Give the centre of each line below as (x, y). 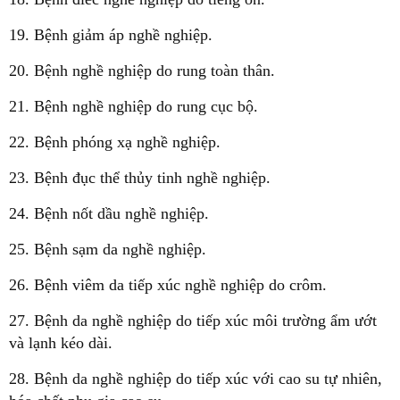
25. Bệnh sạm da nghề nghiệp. (108, 249)
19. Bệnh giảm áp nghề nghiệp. (111, 34)
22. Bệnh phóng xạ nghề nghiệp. (115, 142)
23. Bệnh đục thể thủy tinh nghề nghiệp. (140, 177)
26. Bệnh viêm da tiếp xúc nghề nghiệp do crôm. (168, 284)
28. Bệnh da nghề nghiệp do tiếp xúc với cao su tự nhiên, (196, 378)
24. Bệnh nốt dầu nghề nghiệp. (109, 213)
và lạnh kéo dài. (61, 342)
